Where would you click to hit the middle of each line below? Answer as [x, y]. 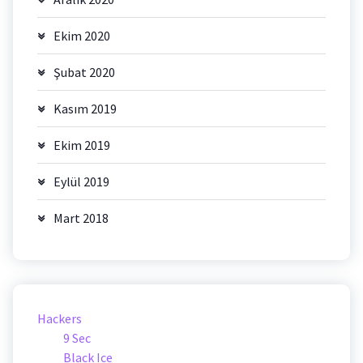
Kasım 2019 [85, 109]
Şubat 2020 [84, 73]
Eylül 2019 [81, 182]
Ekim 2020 [82, 36]
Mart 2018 [81, 218]
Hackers [60, 319]
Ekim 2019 [82, 145]
